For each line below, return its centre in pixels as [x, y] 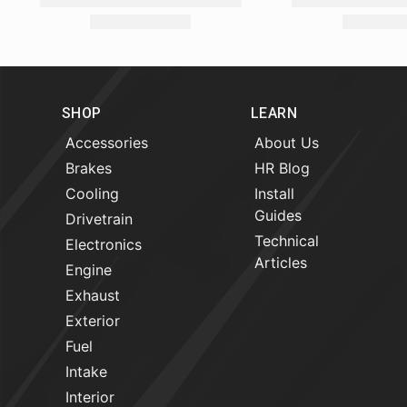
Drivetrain [99, 218]
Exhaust [93, 295]
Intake [86, 371]
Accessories [107, 142]
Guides [278, 215]
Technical [287, 240]
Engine [89, 269]
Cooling [92, 193]
